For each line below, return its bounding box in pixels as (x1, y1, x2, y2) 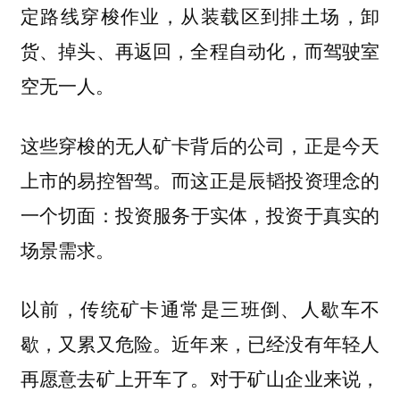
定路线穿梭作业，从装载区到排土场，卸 (20, 2, 380, 29)
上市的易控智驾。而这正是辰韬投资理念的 (20, 165, 380, 193)
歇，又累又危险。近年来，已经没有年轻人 (20, 329, 380, 357)
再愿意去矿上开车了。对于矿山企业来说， (20, 364, 380, 392)
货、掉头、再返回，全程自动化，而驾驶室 (20, 37, 380, 64)
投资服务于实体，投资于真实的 (114, 201, 380, 228)
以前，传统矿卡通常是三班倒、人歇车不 (20, 295, 380, 322)
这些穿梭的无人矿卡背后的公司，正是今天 (20, 130, 380, 158)
